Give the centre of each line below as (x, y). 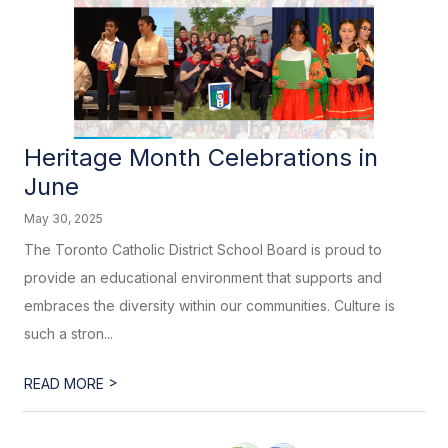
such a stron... (69, 333)
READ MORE (66, 383)
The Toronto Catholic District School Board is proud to (203, 249)
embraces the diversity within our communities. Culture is (210, 305)
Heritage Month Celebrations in (201, 157)
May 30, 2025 (64, 218)
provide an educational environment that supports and (203, 277)
